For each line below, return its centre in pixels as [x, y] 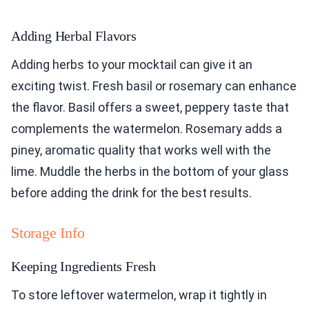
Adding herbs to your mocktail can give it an [132, 65]
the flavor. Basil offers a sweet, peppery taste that [150, 108]
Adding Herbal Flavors [74, 36]
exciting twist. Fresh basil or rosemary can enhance [154, 86]
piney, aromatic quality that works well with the [141, 150]
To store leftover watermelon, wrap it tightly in [139, 295]
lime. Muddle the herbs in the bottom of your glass [150, 172]
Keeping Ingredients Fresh [83, 267]
